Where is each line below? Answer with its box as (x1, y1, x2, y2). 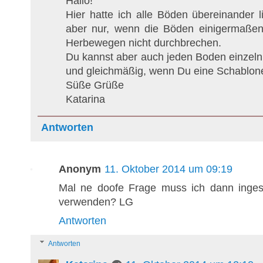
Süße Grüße (66, 79, 124, 91)
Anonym (59, 163, 101, 175)
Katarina (66, 93, 105, 105)
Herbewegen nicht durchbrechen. (66, 36, 221, 49)
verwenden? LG (59, 195, 133, 208)
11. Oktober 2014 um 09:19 (104, 163, 232, 175)
